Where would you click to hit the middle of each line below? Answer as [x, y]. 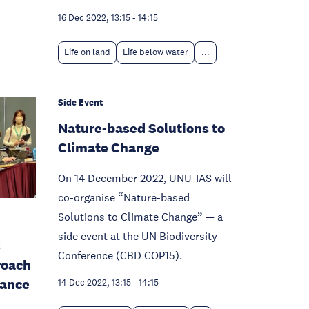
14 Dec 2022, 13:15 [94, 283]
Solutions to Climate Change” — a [140, 217]
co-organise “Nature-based [124, 197]
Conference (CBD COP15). [120, 255]
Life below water [156, 52]
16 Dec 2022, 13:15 [94, 18]
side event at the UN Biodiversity [138, 236]
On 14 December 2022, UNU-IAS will [145, 178]
